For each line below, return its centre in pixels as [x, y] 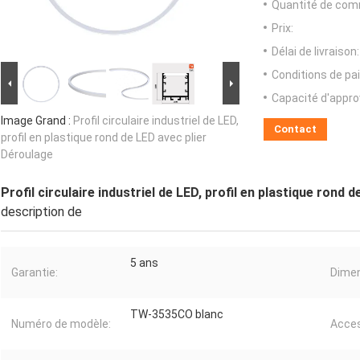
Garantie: [35, 273]
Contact [295, 129]
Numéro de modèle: [61, 324]
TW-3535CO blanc [177, 315]
